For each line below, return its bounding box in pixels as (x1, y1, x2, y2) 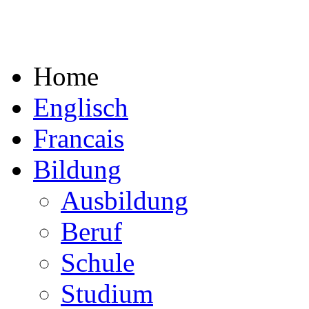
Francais (33, 123, 124, 153)
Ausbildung (61, 185, 188, 215)
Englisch (33, 92, 128, 122)
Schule (61, 247, 134, 277)
